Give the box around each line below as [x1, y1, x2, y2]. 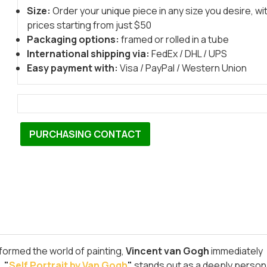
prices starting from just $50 [27, 18, 151, 32]
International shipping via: [27, 47, 150, 60]
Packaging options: [27, 33, 119, 46]
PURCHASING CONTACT [29, 128, 141, 141]
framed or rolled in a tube [121, 33, 229, 46]
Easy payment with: [27, 61, 118, 74]
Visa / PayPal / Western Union [120, 61, 247, 74]
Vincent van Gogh [126, 244, 209, 257]
